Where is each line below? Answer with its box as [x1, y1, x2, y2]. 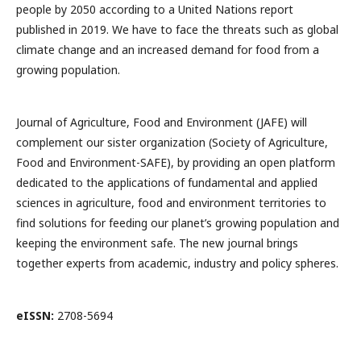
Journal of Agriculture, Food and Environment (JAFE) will [16, 114, 307, 130]
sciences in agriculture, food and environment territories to [16, 195, 326, 210]
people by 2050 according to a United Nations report [16, 2, 293, 17]
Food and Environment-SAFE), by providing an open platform [16, 155, 335, 170]
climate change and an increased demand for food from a [16, 42, 319, 57]
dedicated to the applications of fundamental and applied [16, 175, 317, 190]
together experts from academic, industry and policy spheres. [16, 255, 338, 271]
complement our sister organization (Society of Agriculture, [16, 135, 328, 150]
